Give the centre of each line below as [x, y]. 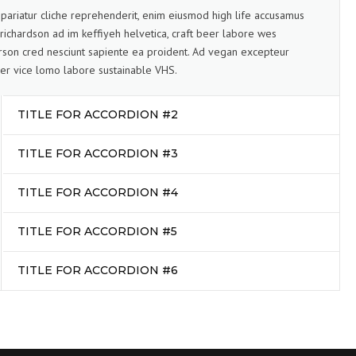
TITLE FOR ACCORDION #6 [97, 271]
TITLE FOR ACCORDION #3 [97, 154]
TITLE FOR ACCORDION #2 [97, 115]
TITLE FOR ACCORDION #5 [97, 232]
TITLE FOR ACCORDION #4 [97, 193]
